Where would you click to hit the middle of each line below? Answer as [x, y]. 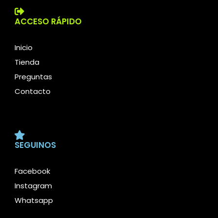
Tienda [27, 62]
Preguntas [33, 77]
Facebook [32, 171]
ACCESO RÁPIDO [48, 22]
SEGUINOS [35, 145]
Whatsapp [34, 200]
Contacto [33, 91]
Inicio [24, 48]
